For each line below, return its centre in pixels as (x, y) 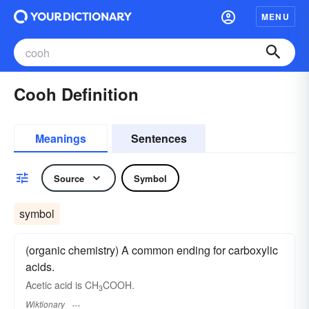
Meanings (61, 138)
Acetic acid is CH (62, 285)
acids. (40, 267)
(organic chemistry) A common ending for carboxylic (152, 250)
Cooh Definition (76, 94)
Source (69, 178)
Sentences (159, 138)
